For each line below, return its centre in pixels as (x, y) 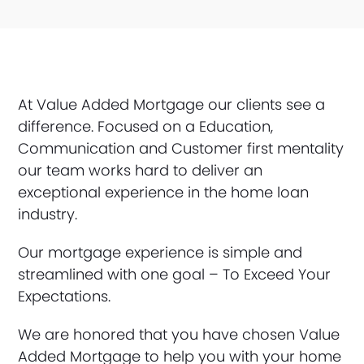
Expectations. (65, 296)
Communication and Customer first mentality (181, 148)
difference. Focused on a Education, (146, 126)
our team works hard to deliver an (141, 170)
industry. (48, 214)
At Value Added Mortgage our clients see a (172, 104)
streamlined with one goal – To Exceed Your (175, 274)
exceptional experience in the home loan (164, 192)
